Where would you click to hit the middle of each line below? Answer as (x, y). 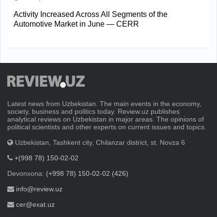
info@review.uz (39, 189)
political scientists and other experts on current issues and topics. (107, 127)
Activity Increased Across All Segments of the (91, 14)
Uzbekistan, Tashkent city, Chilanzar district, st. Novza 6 (99, 143)
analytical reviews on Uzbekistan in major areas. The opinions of (106, 119)
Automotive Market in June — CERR (76, 24)
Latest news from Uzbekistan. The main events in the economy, (104, 104)
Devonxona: (27, 174)
